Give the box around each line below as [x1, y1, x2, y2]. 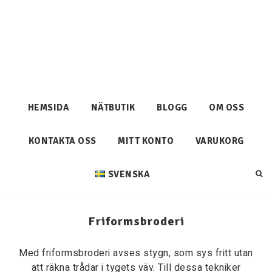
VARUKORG [195, 135, 244, 146]
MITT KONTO [118, 135, 174, 146]
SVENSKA [107, 169, 151, 180]
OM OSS [209, 102, 245, 113]
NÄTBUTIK [90, 102, 135, 113]
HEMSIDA [27, 102, 70, 113]
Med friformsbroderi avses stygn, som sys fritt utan [19, 246, 253, 260]
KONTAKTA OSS [28, 135, 97, 146]
